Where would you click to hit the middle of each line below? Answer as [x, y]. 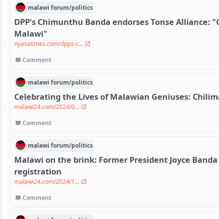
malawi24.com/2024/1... [47, 182]
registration [38, 172]
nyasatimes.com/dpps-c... [49, 44]
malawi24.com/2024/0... [47, 107]
